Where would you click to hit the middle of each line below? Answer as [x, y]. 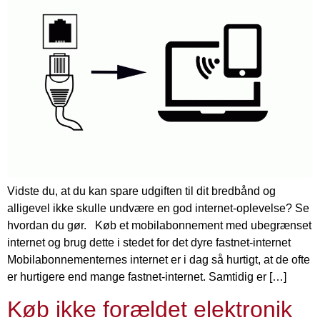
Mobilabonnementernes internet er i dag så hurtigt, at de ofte [159, 259]
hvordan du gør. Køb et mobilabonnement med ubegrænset [159, 225]
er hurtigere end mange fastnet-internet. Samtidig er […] [147, 276]
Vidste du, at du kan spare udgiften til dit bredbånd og [141, 191]
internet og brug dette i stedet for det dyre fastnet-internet [149, 242]
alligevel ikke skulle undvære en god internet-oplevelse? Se [158, 208]
